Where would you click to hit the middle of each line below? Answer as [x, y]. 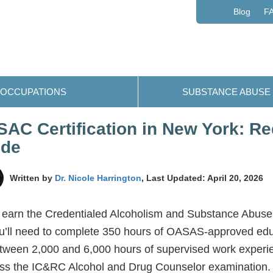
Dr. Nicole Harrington [98, 178]
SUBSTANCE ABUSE [226, 92]
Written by [32, 178]
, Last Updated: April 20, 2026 [202, 178]
